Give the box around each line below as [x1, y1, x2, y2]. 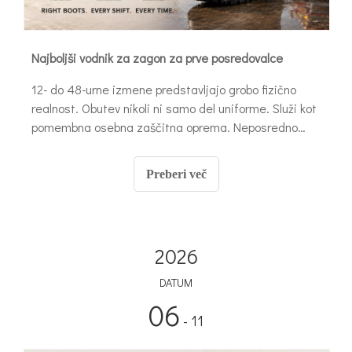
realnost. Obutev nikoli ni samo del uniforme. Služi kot [31, 100, 317, 117]
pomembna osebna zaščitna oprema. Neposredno [31, 119, 298, 136]
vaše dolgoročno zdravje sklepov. [31, 156, 206, 174]
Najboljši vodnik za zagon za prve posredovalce [31, 49, 283, 67]
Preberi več [145, 167, 207, 181]
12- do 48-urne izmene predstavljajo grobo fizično [31, 81, 296, 98]
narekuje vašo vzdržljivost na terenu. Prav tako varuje [31, 137, 315, 155]
